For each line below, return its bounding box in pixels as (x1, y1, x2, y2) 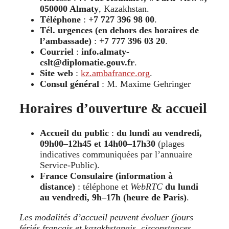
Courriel (40, 46, 74, 57)
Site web (40, 67, 73, 78)
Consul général (40, 78, 102, 89)
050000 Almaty (40, 3, 99, 14)
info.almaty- (81, 46, 129, 57)
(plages (155, 139, 185, 149)
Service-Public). (40, 160, 102, 171)
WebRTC (130, 181, 163, 192)
